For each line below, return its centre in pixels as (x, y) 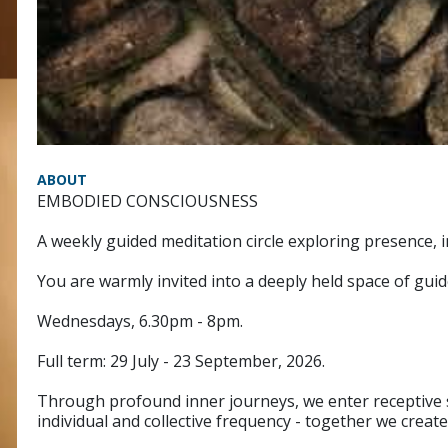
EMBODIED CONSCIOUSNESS (147, 200)
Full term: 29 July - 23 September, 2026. (181, 360)
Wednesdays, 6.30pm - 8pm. (140, 320)
